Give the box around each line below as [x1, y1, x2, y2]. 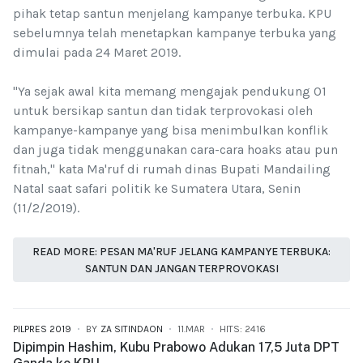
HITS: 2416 [220, 323, 266, 335]
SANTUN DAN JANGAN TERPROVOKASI [84, 261, 279, 275]
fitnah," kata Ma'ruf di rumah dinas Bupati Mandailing [13, 161, 331, 177]
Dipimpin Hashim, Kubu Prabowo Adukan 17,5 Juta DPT [13, 340, 340, 356]
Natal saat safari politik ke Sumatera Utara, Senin [13, 181, 301, 197]
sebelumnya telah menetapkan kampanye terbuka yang [13, 25, 336, 41]
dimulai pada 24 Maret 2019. [13, 45, 181, 61]
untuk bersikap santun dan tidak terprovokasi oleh [13, 103, 313, 119]
